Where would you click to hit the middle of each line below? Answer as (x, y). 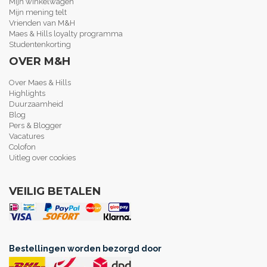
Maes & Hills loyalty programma (66, 34)
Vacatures (27, 136)
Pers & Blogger (35, 126)
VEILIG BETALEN (55, 192)
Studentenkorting (40, 45)
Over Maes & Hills (40, 83)
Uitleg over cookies (42, 158)
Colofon (22, 147)
